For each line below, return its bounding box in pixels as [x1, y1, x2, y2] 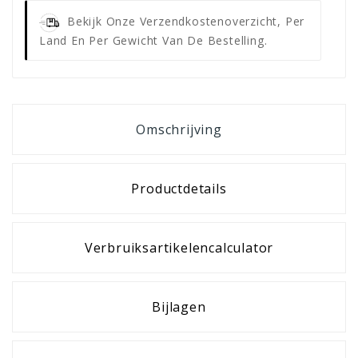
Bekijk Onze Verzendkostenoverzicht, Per [67, 13, 305, 29]
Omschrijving [136, 120, 222, 138]
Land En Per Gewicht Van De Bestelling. [39, 32, 268, 48]
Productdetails [131, 179, 227, 197]
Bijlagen [152, 297, 206, 316]
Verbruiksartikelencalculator [84, 238, 274, 257]
